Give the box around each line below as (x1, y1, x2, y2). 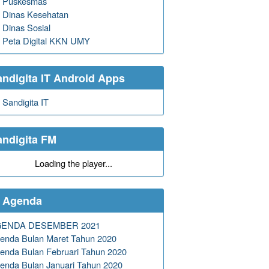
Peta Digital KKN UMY (2, 34, 90, 47)
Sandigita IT (2, 95, 49, 108)
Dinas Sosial (2, 21, 50, 34)
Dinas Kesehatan (2, 8, 68, 20)
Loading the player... (34, 157, 112, 169)
